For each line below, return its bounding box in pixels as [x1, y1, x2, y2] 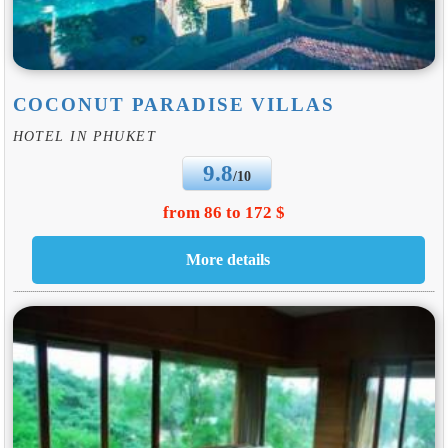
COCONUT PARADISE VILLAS [12, 94, 335, 116]
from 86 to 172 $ [163, 203, 285, 223]
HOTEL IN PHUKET [12, 127, 157, 144]
